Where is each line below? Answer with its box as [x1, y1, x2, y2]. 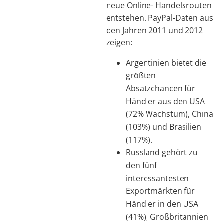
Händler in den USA [126, 198, 198, 209]
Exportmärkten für [126, 185, 195, 196]
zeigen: [106, 37, 132, 48]
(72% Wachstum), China [126, 108, 213, 119]
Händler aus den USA [126, 95, 205, 107]
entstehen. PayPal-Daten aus [106, 12, 213, 23]
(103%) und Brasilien [126, 121, 201, 132]
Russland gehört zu [126, 147, 198, 158]
